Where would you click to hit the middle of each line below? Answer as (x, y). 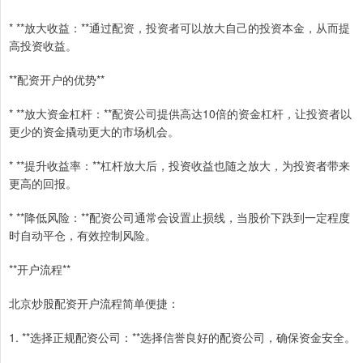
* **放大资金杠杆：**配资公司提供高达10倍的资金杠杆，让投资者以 (180, 114)
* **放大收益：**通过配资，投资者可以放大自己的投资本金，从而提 (179, 28)
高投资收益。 (43, 46)
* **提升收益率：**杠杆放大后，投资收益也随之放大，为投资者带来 (179, 166)
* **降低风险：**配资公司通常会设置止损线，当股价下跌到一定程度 (179, 218)
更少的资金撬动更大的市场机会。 (94, 132)
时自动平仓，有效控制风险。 (83, 235)
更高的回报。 (43, 184)
